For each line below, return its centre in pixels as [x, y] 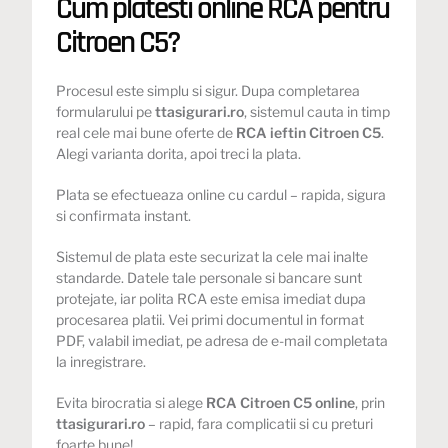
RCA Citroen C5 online [281, 402]
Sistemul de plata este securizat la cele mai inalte [212, 256]
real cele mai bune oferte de [146, 132]
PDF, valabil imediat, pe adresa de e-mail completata [222, 340]
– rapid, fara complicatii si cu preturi [259, 423]
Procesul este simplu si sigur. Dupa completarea [208, 90]
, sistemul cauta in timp [317, 111]
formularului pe [106, 111]
